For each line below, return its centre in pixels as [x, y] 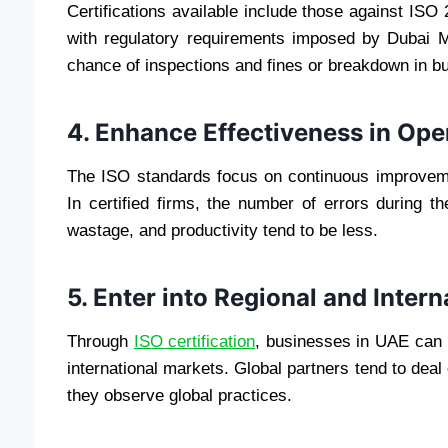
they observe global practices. [179, 395]
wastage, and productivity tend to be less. [222, 230]
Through [100, 341]
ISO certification [194, 341]
